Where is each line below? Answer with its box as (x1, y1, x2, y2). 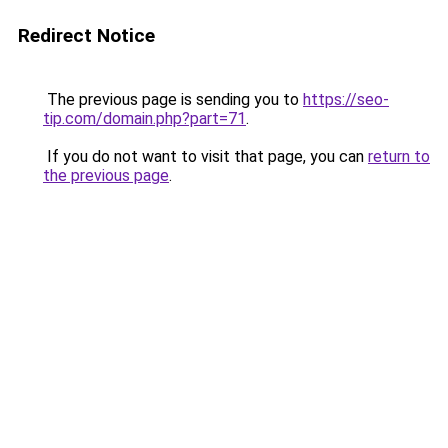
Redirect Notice (18, 24, 155, 47)
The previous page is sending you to (43, 90, 303, 109)
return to (368, 147, 430, 166)
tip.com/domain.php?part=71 (43, 109, 246, 128)
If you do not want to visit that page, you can (43, 147, 368, 166)
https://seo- (303, 90, 389, 109)
